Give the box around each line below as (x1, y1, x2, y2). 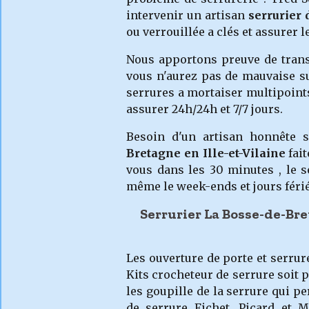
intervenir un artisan (126, 8, 248, 22)
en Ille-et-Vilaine (181, 146, 286, 160)
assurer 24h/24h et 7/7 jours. (126, 102, 283, 116)
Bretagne (126, 146, 181, 160)
